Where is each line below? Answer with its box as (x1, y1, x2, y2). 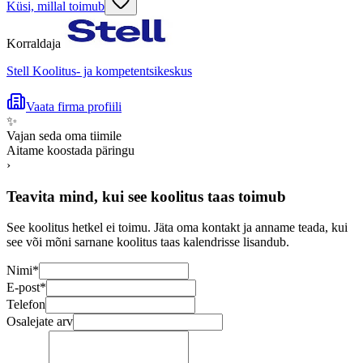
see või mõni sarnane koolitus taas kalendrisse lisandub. (6, 235, 289, 250)
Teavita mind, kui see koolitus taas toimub (6, 187, 286, 205)
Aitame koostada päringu (6, 143, 135, 157)
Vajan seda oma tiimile (6, 128, 122, 143)
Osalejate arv (6, 314, 73, 329)
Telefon (6, 297, 45, 312)
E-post (6, 280, 40, 295)
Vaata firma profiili (26, 99, 122, 113)
